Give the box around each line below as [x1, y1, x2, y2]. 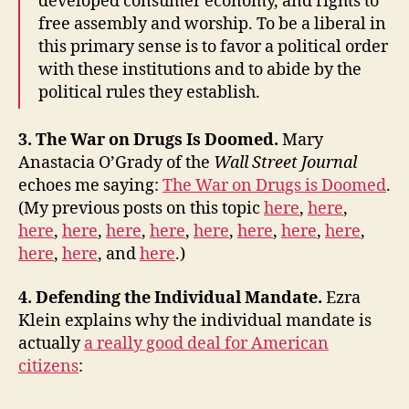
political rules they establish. [38, 81, 260, 103]
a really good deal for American [84, 332, 329, 354]
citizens [18, 355, 79, 377]
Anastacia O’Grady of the [18, 152, 214, 174]
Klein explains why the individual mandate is [18, 309, 372, 331]
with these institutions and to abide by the [38, 58, 362, 80]
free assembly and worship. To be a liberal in [38, 13, 386, 35]
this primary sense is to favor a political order [38, 36, 388, 58]
